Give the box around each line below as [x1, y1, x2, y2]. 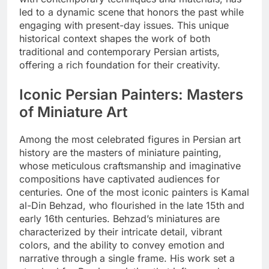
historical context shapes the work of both [19, 32, 210, 45]
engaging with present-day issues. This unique [19, 19, 229, 32]
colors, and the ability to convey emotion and [19, 239, 225, 252]
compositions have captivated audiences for [19, 173, 220, 186]
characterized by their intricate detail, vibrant [19, 226, 222, 238]
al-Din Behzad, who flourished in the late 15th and [19, 199, 244, 212]
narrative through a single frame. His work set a [19, 252, 235, 265]
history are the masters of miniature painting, [19, 147, 222, 159]
